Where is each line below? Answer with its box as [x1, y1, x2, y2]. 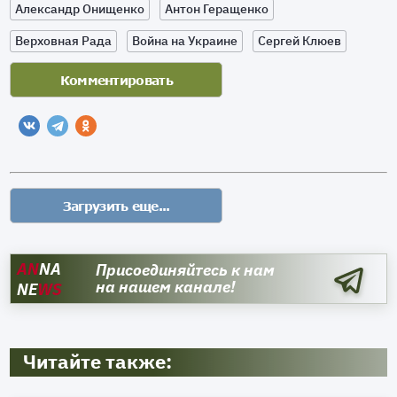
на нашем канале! [96, 276, 237, 298]
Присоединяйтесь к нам [96, 260, 276, 281]
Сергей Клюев [258, 33, 342, 50]
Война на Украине [132, 33, 238, 50]
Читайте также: [23, 348, 173, 375]
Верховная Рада [15, 33, 113, 50]
